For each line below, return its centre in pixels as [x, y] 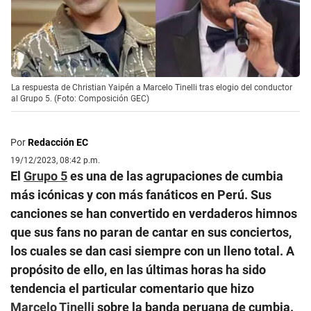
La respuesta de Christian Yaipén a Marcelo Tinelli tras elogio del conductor [152, 87]
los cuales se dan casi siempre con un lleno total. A [152, 251]
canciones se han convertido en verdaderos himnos [154, 213]
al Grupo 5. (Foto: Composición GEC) [80, 98]
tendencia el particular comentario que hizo [132, 288]
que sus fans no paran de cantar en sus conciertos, [151, 232]
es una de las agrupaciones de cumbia [175, 176]
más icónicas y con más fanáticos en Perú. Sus [141, 194]
